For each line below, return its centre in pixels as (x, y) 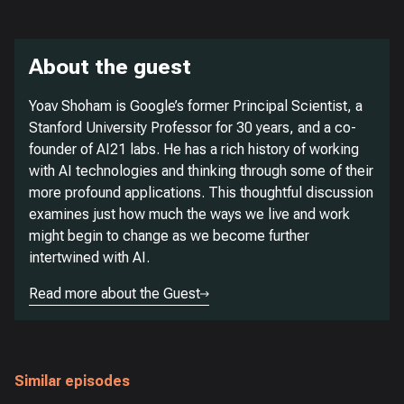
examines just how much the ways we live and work (189, 214)
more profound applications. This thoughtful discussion (201, 193)
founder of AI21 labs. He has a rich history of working (194, 149)
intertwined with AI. (89, 257)
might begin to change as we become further (169, 236)
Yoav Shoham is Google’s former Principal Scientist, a (196, 106)
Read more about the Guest (115, 294)
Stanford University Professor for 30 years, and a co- (193, 128)
